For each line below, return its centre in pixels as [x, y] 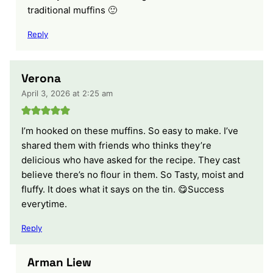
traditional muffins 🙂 [72, 10]
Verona [41, 78]
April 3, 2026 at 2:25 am [67, 93]
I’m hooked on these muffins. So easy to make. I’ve [130, 130]
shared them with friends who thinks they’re [116, 145]
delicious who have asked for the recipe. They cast [131, 160]
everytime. [44, 204]
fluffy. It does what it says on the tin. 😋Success [123, 189]
